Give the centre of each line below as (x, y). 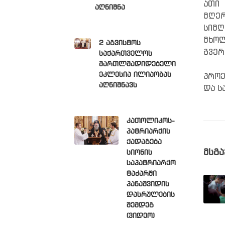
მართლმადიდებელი (137, 64)
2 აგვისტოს (120, 43)
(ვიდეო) (140, 216)
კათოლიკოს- (150, 121)
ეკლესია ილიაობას (135, 75)
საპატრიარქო (151, 163)
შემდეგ (140, 205)
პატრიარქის (148, 132)
